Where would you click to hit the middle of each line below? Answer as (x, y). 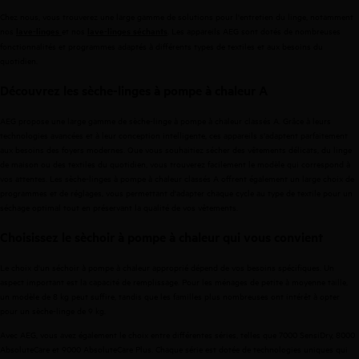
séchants (150, 31)
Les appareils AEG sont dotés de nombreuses (256, 31)
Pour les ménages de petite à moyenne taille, (265, 281)
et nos (75, 31)
